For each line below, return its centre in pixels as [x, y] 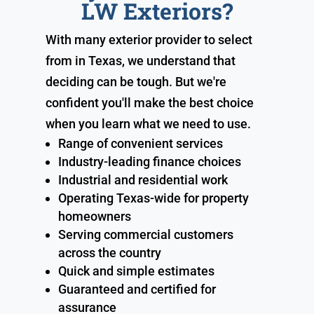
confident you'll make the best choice [149, 102]
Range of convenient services [140, 143]
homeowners [94, 216]
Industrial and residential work [143, 179]
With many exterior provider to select [149, 39]
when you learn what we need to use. [148, 123]
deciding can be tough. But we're [136, 81]
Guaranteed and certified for [137, 289]
